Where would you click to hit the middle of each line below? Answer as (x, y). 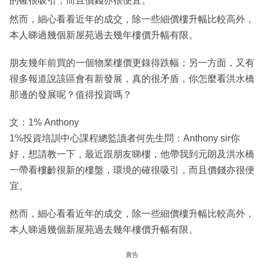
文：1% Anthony (44, 123)
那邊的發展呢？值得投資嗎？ (71, 95)
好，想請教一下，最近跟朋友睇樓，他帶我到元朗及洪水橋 (132, 154)
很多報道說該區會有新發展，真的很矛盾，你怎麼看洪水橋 (132, 79)
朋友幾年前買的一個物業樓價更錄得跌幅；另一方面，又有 (132, 63)
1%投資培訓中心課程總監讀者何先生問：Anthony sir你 (125, 138)
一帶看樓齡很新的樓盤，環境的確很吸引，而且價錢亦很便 (132, 170)
